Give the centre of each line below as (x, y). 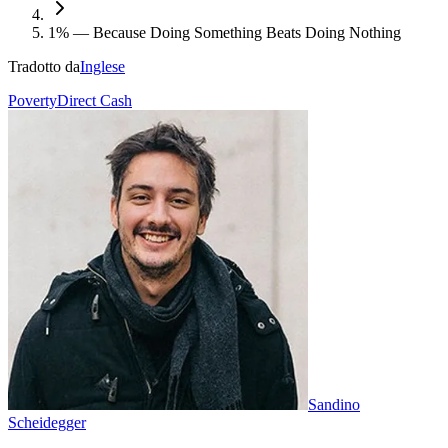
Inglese (102, 66)
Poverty (32, 100)
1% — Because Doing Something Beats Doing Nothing (224, 32)
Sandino (334, 404)
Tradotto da (44, 66)
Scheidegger (47, 422)
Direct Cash (94, 100)
